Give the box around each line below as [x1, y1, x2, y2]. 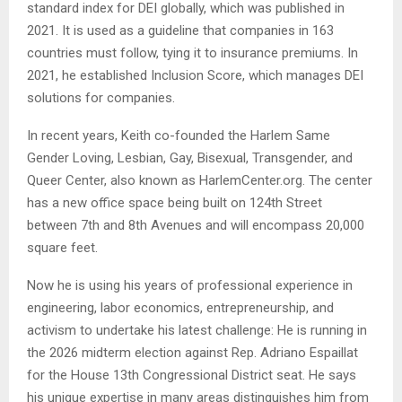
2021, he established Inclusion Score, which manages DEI [27, 66, 363, 83]
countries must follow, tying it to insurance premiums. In [27, 44, 358, 61]
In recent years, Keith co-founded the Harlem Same [27, 127, 330, 144]
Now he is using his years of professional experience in [27, 276, 353, 293]
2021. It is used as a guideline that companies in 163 [27, 22, 334, 39]
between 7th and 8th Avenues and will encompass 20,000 [27, 216, 364, 233]
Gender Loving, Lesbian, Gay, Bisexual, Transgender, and [27, 149, 353, 166]
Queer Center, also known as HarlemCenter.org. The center [27, 171, 372, 188]
